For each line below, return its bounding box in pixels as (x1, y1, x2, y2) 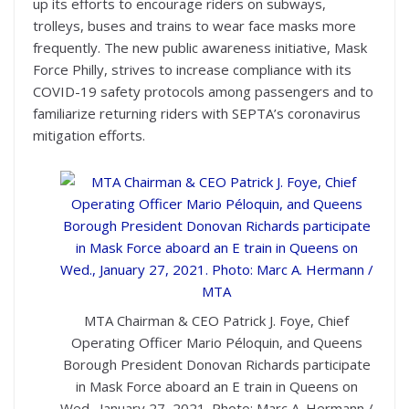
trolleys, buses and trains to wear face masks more (33, 16, 356, 35)
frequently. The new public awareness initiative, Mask (33, 38, 367, 57)
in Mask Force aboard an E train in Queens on (75, 376, 358, 395)
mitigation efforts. (33, 126, 145, 144)
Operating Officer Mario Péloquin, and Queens (70, 332, 362, 351)
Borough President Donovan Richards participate (62, 354, 371, 373)
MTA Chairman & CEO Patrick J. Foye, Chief (84, 310, 349, 330)
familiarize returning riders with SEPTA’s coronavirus (33, 104, 361, 122)
